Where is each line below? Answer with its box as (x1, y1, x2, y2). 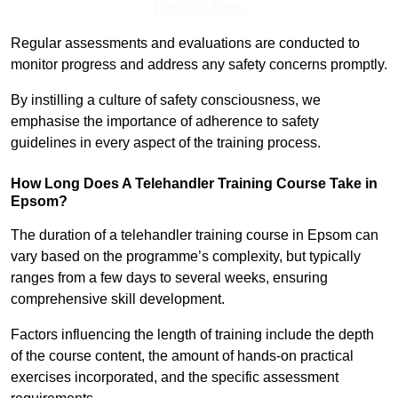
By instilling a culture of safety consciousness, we (11, 92, 321, 108)
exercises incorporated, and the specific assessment (11, 370, 338, 386)
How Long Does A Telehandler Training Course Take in (11, 176, 378, 192)
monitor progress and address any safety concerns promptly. (11, 57, 387, 73)
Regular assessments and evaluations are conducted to (11, 36, 360, 52)
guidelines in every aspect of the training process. (11, 135, 321, 151)
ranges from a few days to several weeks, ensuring (11, 270, 328, 286)
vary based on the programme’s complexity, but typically (11, 249, 361, 265)
